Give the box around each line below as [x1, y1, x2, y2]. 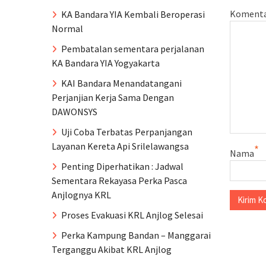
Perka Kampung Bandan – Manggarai [61, 229, 211, 241]
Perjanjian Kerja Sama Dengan [52, 91, 174, 103]
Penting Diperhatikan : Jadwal [61, 160, 183, 172]
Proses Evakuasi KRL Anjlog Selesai [61, 209, 203, 221]
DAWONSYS [52, 106, 97, 118]
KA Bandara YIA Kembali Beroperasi [61, 8, 205, 20]
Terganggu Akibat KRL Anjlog [52, 243, 172, 255]
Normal [52, 23, 83, 34]
